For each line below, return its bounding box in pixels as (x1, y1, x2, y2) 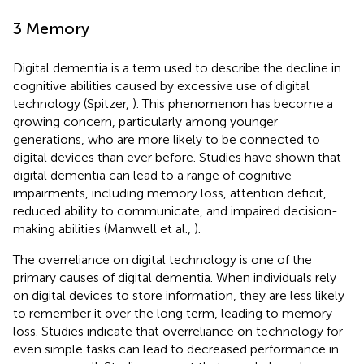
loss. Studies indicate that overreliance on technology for (13, 323, 343, 339)
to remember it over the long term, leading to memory (13, 305, 332, 321)
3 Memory (13, 18, 89, 38)
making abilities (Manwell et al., (13, 220, 194, 236)
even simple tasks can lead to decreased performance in (13, 340, 339, 357)
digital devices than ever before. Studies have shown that (13, 149, 341, 165)
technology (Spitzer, (13, 95, 132, 111)
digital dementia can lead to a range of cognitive (13, 167, 292, 183)
